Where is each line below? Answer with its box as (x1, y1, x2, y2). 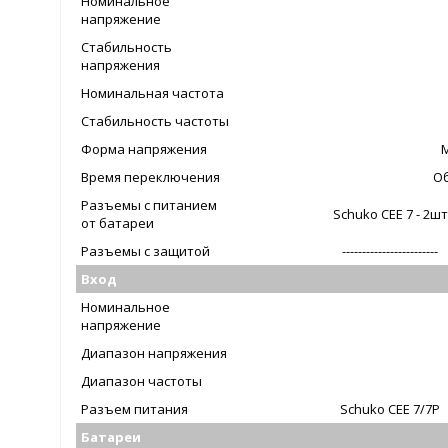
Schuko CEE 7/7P (340, 400, 441, 419)
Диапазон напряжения (81, 344, 228, 363)
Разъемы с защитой (81, 242, 211, 261)
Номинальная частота (81, 84, 225, 103)
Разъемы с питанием (81, 196, 218, 215)
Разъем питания (81, 400, 189, 419)
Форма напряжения (81, 140, 208, 159)
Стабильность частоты (81, 112, 230, 131)
